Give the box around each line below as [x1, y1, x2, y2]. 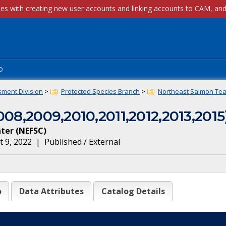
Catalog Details [101, 186, 165, 197]
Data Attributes [19, 186, 84, 197]
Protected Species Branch [61, 87, 140, 96]
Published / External [44, 136, 120, 147]
